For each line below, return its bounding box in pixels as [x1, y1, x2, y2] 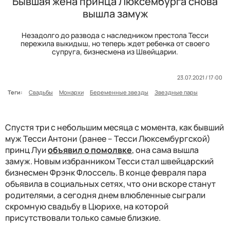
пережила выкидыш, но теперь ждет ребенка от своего [21, 39, 209, 49]
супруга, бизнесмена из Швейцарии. [52, 47, 178, 57]
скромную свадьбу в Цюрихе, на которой [5, 201, 168, 213]
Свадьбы [29, 88, 53, 97]
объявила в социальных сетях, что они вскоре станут [5, 178, 216, 190]
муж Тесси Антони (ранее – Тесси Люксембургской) [5, 133, 210, 145]
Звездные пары [155, 88, 198, 97]
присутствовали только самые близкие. [5, 212, 161, 224]
